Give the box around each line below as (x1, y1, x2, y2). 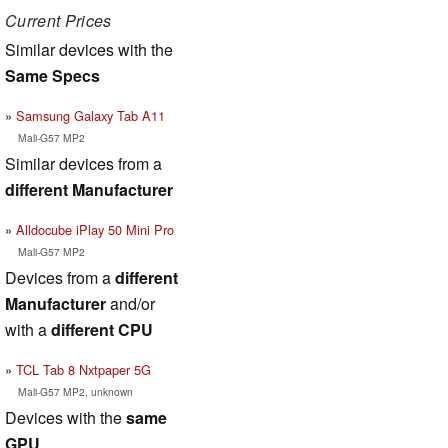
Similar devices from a (5, 152, 162, 176)
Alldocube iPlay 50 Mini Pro (16, 220, 174, 240)
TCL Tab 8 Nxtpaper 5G (16, 360, 151, 380)
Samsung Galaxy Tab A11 (16, 106, 165, 126)
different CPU (51, 318, 153, 342)
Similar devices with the (5, 38, 173, 62)
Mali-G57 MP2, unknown (17, 384, 133, 400)
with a (5, 318, 51, 342)
